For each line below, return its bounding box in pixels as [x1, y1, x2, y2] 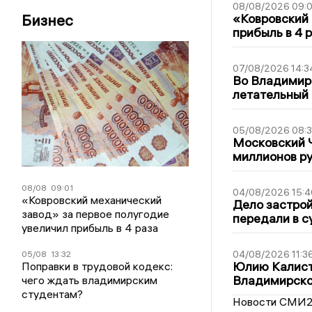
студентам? [22, 287, 84, 301]
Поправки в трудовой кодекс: [22, 259, 173, 273]
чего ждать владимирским [22, 273, 158, 287]
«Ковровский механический [22, 193, 162, 207]
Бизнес [22, 10, 74, 30]
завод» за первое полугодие [22, 207, 170, 221]
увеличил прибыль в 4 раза [22, 221, 159, 235]
